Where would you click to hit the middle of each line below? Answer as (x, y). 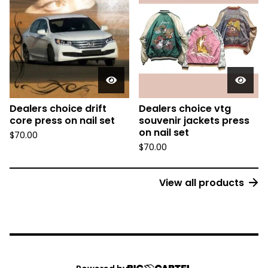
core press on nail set (62, 121)
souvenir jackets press (194, 121)
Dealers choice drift (58, 109)
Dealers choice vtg (185, 109)
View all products (202, 183)
